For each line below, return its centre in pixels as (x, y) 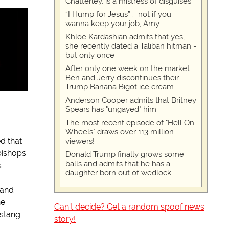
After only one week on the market (128, 69)
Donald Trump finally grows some (125, 155)
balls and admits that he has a (118, 164)
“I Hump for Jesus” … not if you (118, 15)
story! (65, 219)
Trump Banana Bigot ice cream (120, 87)
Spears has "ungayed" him (111, 110)
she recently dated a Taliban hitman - (131, 46)
